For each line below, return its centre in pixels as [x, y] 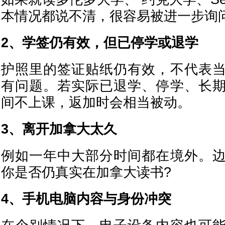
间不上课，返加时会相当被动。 [96, 102]
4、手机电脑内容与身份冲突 [86, 199]
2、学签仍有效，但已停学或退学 [100, 43]
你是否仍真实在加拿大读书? [86, 172]
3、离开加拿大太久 [59, 129]
